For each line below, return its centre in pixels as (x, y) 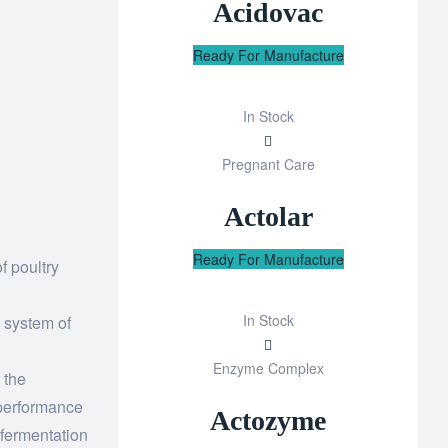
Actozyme (268, 420)
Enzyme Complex (268, 367)
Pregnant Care (268, 163)
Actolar (268, 216)
